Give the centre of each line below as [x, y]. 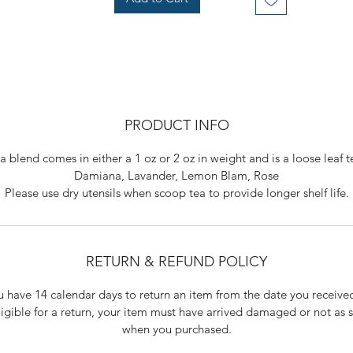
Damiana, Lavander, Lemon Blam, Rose [176, 176]
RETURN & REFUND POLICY [176, 262]
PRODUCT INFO [176, 126]
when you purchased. [176, 329]
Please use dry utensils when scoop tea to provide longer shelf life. [176, 193]
